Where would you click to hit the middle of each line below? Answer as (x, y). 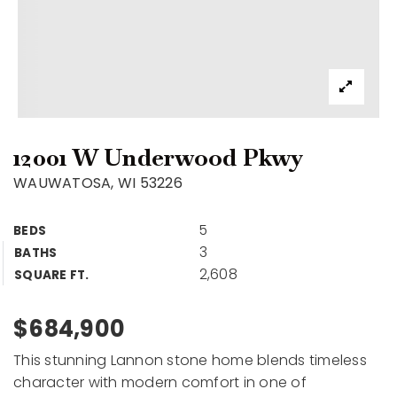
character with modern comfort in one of (160, 382)
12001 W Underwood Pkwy (159, 157)
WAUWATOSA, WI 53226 (98, 183)
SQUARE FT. (52, 275)
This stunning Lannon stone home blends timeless (190, 360)
